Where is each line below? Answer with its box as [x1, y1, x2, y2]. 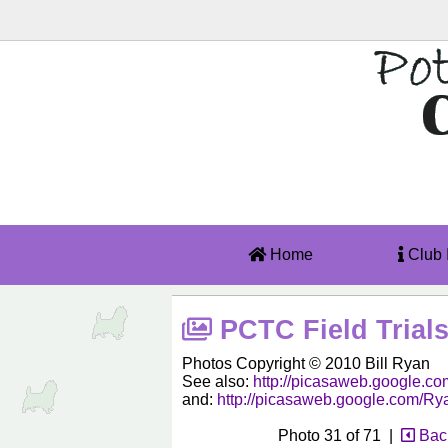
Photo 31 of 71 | [278, 427, 401, 444]
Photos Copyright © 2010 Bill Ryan [182, 355, 430, 372]
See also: [182, 373, 253, 390]
